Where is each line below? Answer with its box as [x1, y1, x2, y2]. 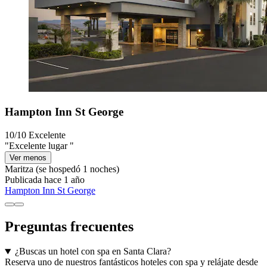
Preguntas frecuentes [5, 218, 133, 234]
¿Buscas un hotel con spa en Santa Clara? [14, 246, 171, 257]
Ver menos [10, 153, 46, 162]
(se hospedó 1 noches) [33, 163, 119, 174]
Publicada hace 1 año [5, 174, 85, 185]
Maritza [5, 163, 33, 174]
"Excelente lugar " [5, 140, 74, 151]
